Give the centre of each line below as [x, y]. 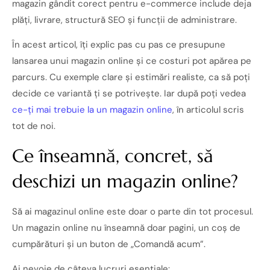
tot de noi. [34, 126]
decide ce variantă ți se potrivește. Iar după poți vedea [129, 94]
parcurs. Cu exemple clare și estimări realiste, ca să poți [131, 77]
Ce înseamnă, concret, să [113, 155]
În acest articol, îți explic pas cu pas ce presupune [119, 45]
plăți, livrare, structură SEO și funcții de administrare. [124, 20]
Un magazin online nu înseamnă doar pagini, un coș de [126, 228]
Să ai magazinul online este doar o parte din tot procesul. [133, 211]
